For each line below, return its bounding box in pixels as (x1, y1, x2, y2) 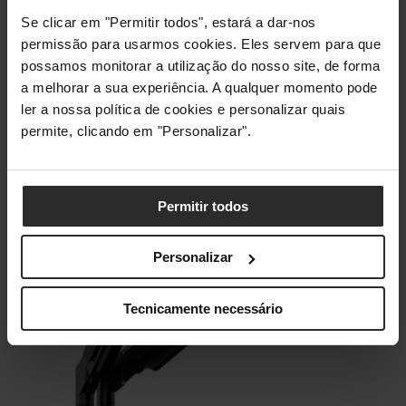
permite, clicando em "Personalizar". (21, 122, 251, 139)
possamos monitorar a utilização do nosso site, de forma (21, 57, 381, 73)
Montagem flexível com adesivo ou (80, 64, 303, 80)
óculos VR (80, 43, 148, 58)
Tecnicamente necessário (123, 300, 283, 316)
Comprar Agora (43, 122, 142, 138)
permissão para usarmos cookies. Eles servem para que (21, 35, 381, 52)
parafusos (80, 86, 144, 101)
